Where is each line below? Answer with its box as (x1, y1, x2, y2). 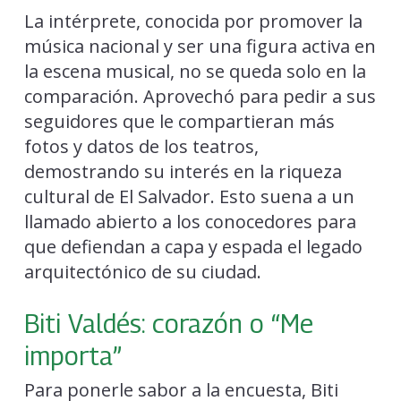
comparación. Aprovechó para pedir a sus (23, 84, 376, 109)
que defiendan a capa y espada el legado (23, 235, 363, 260)
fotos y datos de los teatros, (23, 134, 259, 159)
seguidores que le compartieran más (23, 109, 335, 134)
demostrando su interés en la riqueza (23, 159, 342, 184)
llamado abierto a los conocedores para (23, 209, 356, 235)
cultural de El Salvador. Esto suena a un (23, 184, 354, 209)
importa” (23, 340, 122, 371)
